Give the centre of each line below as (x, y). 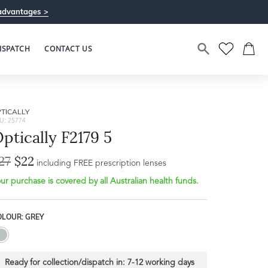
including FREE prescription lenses (101, 163)
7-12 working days (161, 263)
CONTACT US (68, 49)
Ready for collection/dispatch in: (66, 263)
